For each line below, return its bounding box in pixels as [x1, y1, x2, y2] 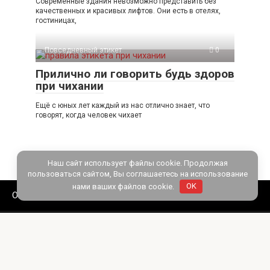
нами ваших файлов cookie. [72, 181, 176, 191]
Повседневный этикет [45, 45, 122, 54]
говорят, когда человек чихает [36, 110, 142, 119]
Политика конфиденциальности [12, 221, 146, 232]
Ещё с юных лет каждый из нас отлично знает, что [36, 101, 210, 110]
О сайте [12, 189, 43, 201]
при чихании [36, 78, 104, 93]
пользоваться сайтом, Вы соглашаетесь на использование [27, 169, 248, 178]
